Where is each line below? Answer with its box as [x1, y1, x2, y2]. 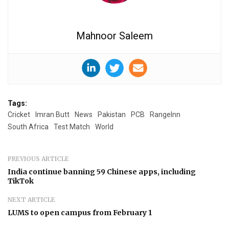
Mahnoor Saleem [76, 29, 153, 42]
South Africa [8, 122, 49, 131]
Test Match [54, 122, 90, 131]
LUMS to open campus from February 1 [8, 208, 152, 217]
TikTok [8, 176, 34, 186]
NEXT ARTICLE [8, 195, 55, 203]
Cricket [8, 110, 30, 119]
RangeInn [150, 110, 180, 119]
